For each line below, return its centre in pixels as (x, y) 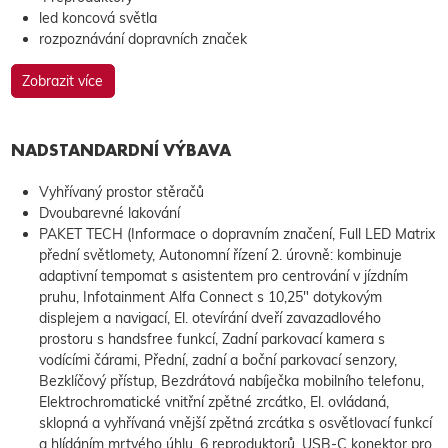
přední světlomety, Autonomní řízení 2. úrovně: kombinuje (220, 254)
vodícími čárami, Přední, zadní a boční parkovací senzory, (217, 359)
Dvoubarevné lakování (109, 212)
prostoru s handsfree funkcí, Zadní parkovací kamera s (211, 338)
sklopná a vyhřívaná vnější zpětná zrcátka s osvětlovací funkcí (235, 422)
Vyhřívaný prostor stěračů (121, 191)
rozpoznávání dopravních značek (142, 39)
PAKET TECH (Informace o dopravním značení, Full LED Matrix (236, 233)
